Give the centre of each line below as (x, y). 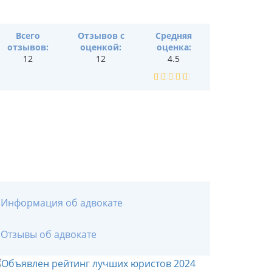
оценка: (174, 47)
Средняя (174, 36)
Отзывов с (101, 36)
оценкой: (101, 47)
